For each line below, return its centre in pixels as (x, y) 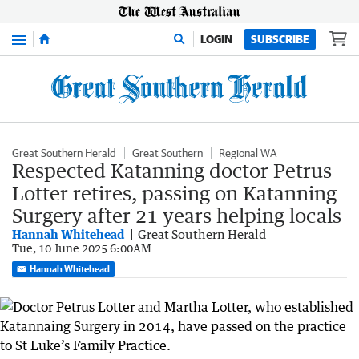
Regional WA (248, 153)
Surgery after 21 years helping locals (177, 215)
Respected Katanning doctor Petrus (172, 170)
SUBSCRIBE (280, 39)
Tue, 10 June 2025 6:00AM (82, 248)
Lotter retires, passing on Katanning (174, 193)
